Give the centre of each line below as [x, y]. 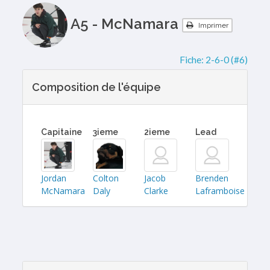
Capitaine [62, 132]
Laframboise [220, 191]
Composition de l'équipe [97, 87]
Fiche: [192, 60]
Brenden [212, 178]
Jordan [54, 178]
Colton [105, 178]
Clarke [156, 191]
